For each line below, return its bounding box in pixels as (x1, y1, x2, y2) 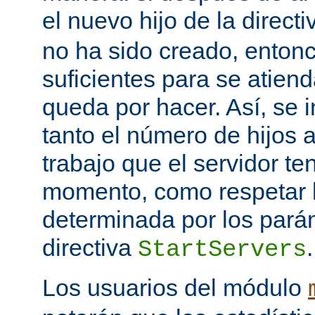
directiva (42, 234, 138, 262)
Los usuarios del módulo (42, 274, 308, 302)
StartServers (138, 236, 307, 264)
